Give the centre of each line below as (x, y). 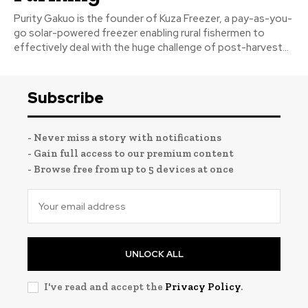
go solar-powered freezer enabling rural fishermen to (139, 33)
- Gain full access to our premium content (131, 153)
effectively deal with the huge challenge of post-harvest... (151, 47)
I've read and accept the (104, 286)
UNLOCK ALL (154, 254)
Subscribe (66, 98)
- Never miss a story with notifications (124, 137)
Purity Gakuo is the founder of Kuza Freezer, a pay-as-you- (153, 18)
